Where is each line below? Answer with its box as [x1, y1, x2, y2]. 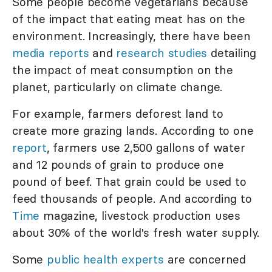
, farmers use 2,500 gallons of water [46, 140, 245, 155]
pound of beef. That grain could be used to [12, 174, 246, 189]
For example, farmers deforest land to [12, 106, 223, 121]
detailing [207, 46, 257, 61]
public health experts [47, 252, 164, 267]
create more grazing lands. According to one [12, 123, 254, 138]
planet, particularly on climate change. [12, 80, 223, 95]
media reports [12, 46, 89, 61]
